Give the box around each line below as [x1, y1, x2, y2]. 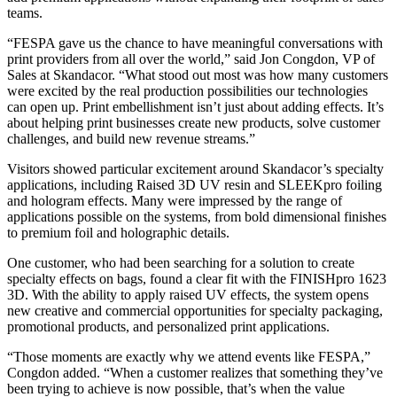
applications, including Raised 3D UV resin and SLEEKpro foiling [7, 177, 382, 193]
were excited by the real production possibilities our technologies [7, 83, 368, 99]
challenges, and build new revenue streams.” [7, 131, 255, 147]
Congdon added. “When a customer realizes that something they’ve [7, 365, 383, 381]
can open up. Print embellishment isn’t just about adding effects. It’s [7, 99, 384, 115]
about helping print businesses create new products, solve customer [7, 115, 380, 131]
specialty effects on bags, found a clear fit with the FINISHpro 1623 [7, 271, 386, 287]
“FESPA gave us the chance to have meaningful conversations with [7, 35, 383, 51]
